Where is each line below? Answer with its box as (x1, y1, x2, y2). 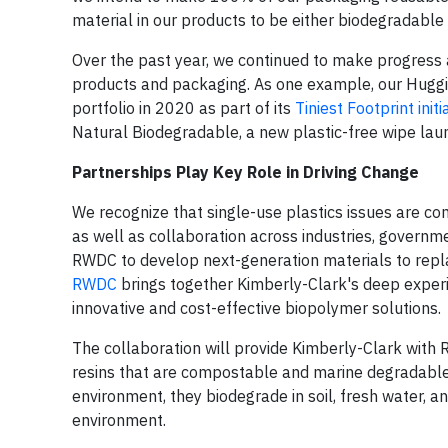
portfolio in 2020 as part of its (72, 98, 295, 118)
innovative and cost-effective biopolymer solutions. (72, 298, 441, 318)
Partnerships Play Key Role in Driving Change (72, 162, 419, 182)
